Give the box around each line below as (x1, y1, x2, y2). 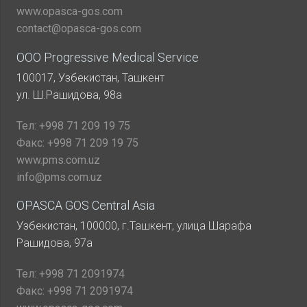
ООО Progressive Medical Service (16, 49, 199, 64)
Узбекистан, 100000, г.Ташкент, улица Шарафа (16, 219, 251, 232)
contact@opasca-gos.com (16, 21, 141, 35)
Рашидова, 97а (16, 236, 93, 249)
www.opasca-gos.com (16, 4, 123, 18)
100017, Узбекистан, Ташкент (16, 71, 164, 84)
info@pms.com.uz (16, 170, 102, 184)
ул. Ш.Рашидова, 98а (16, 88, 122, 101)
